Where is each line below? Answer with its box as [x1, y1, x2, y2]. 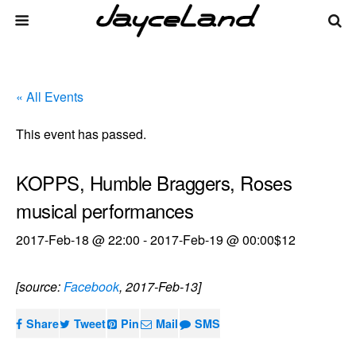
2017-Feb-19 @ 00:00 [150, 230, 274, 249]
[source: [16, 277, 64, 296]
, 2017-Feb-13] [119, 277, 201, 296]
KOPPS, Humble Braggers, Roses [16, 168, 292, 196]
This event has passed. [16, 125, 146, 143]
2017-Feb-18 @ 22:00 [16, 230, 140, 249]
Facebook [64, 277, 119, 296]
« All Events [16, 87, 83, 106]
